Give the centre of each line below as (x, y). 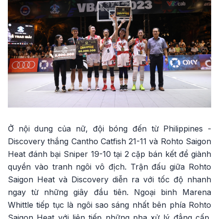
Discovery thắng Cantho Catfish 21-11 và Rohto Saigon (109, 141)
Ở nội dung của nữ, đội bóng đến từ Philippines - (109, 128)
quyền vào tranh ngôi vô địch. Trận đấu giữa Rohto (109, 166)
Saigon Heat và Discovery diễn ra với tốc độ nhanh (109, 179)
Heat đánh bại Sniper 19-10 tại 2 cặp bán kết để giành (109, 154)
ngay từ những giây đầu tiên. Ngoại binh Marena (109, 192)
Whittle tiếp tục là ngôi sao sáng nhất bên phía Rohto (109, 205)
